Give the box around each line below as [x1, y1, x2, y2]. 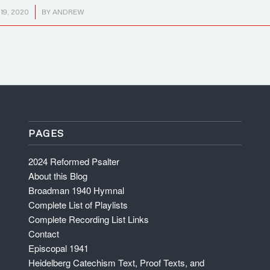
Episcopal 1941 [28, 242, 89, 255]
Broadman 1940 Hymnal [28, 184, 124, 197]
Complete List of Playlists [28, 198, 128, 212]
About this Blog [28, 169, 87, 183]
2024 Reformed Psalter [28, 155, 119, 168]
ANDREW [52, 7, 84, 16]
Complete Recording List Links [28, 213, 149, 226]
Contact [28, 227, 59, 240]
